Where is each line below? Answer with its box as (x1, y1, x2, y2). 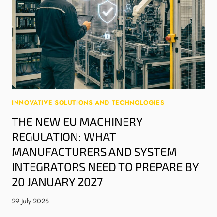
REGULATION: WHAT (12, 129, 116, 143)
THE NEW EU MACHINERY (12, 114, 142, 128)
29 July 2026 (12, 196, 49, 206)
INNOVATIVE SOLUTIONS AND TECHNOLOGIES (12, 98, 165, 108)
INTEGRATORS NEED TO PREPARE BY (12, 159, 199, 173)
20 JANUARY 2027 (12, 174, 103, 188)
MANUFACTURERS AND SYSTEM (12, 144, 177, 158)
